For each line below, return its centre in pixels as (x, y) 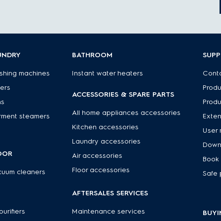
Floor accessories (101, 170)
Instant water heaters (107, 73)
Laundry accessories (106, 141)
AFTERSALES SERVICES (110, 193)
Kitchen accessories (105, 127)
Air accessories (97, 156)
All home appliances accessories (126, 113)
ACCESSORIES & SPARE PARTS (123, 94)
